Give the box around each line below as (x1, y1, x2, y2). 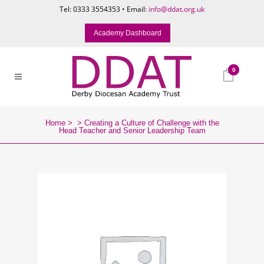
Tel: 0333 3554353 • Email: (60, 4, 148, 14)
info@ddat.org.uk (148, 4, 204, 14)
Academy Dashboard (94, 29, 161, 37)
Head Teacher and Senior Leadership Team (58, 126, 206, 135)
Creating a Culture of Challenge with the (84, 118, 219, 127)
